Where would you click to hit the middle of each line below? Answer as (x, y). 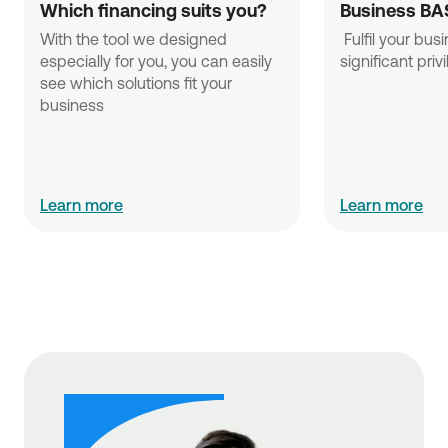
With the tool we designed (133, 39)
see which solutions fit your (136, 83)
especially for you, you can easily (156, 61)
